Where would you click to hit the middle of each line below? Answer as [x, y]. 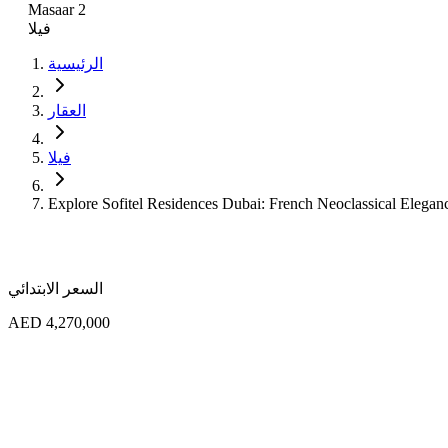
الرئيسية [75, 63]
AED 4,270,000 [59, 322]
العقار [67, 110]
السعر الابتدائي [55, 288]
